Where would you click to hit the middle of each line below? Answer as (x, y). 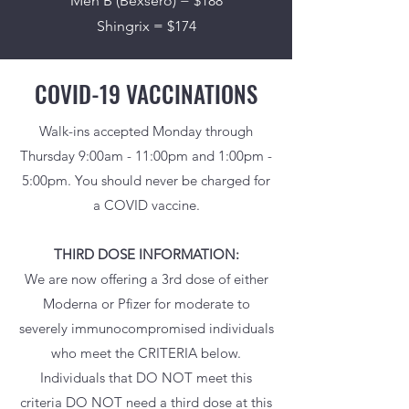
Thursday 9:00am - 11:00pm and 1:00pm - (146, 156)
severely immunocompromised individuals (146, 328)
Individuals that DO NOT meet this (146, 378)
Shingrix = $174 (146, 26)
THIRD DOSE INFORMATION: (146, 254)
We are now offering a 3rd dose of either (146, 279)
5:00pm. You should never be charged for (146, 180)
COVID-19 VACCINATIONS (146, 94)
